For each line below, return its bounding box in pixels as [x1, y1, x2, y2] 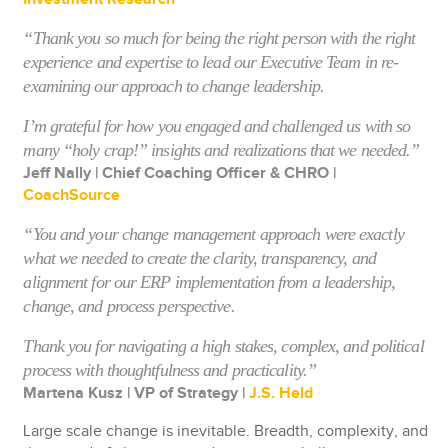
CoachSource [23, 186, 121, 205]
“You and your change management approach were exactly [23, 224, 404, 244]
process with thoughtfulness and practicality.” [23, 360, 317, 380]
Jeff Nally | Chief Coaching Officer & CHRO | [23, 164, 337, 183]
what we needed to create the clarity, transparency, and [23, 248, 376, 268]
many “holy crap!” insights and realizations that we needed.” [23, 140, 420, 160]
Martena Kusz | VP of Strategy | [23, 384, 246, 403]
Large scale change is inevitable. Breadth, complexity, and [23, 422, 429, 441]
